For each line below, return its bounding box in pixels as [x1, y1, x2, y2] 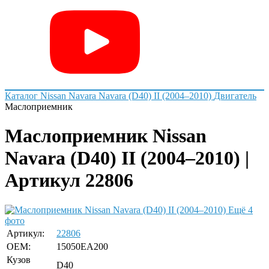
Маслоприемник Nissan [5, 125, 207, 147]
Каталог [5, 91, 38, 101]
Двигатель [214, 91, 256, 101]
